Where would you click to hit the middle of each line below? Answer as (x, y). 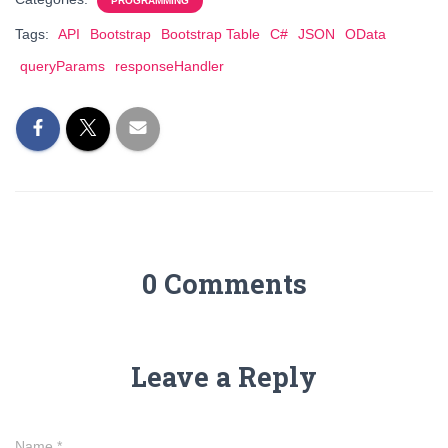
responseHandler (169, 66)
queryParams (62, 66)
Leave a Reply (224, 376)
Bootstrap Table (210, 34)
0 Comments (224, 283)
